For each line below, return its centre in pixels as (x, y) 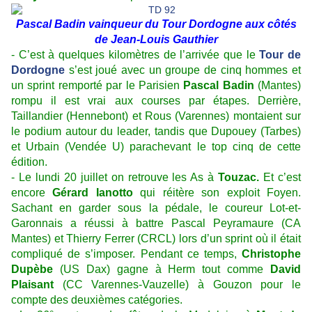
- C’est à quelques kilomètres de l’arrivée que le (135, 55)
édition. (29, 162)
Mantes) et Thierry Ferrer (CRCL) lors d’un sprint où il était (156, 239)
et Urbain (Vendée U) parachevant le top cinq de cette (156, 147)
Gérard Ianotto (93, 193)
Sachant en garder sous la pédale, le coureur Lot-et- (156, 208)
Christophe (271, 254)
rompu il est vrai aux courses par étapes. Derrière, (156, 101)
